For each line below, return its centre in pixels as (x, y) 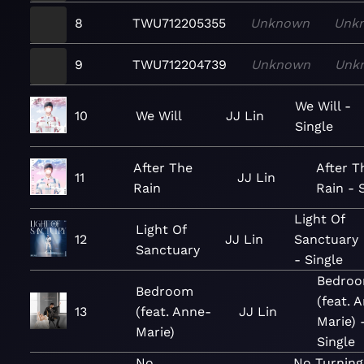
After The (163, 167)
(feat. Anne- (173, 311)
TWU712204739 (179, 64)
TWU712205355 (179, 23)
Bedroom (165, 291)
